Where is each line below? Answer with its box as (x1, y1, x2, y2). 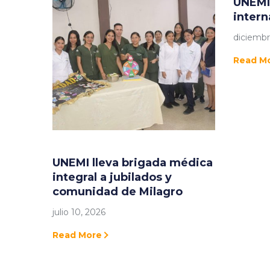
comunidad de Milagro (52, 185, 183, 199)
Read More (52, 230, 102, 241)
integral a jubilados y (52, 171, 172, 184)
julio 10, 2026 (52, 207, 105, 218)
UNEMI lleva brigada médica (52, 156, 213, 170)
